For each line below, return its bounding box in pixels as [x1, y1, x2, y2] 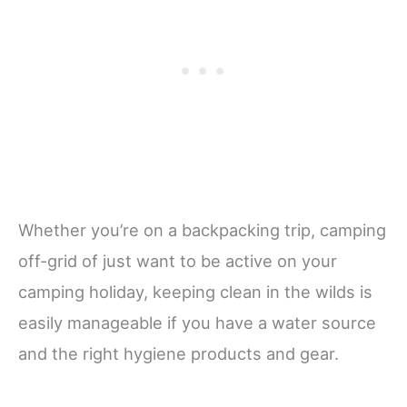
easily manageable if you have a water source [18, 312, 376, 333]
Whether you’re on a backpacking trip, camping [18, 219, 386, 240]
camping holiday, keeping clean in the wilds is [18, 281, 372, 302]
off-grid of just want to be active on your [18, 250, 337, 271]
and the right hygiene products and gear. [18, 342, 339, 363]
